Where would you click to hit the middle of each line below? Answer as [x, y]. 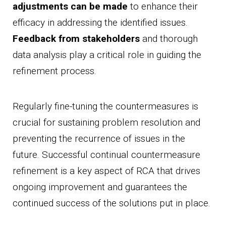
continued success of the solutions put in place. [111, 203]
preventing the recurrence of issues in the [99, 139]
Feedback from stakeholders [76, 39]
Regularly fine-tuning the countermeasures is [105, 106]
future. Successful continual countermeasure [106, 155]
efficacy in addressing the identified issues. [100, 23]
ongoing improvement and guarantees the [100, 187]
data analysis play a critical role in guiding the [107, 55]
